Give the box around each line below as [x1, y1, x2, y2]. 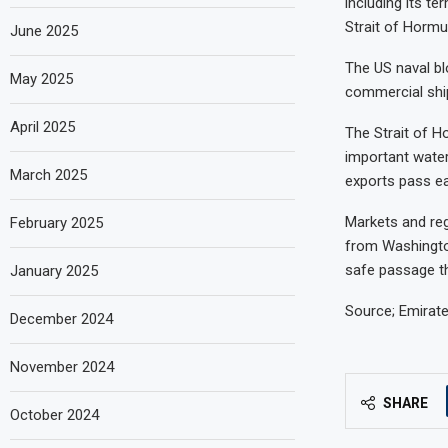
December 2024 [10, 309, 113, 328]
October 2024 [10, 405, 99, 424]
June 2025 [10, 21, 78, 40]
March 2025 [10, 165, 87, 184]
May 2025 [10, 69, 73, 88]
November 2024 [10, 357, 114, 376]
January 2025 [10, 261, 98, 280]
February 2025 [10, 213, 103, 232]
